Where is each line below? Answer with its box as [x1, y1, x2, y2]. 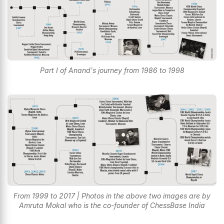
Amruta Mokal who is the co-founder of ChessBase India [19, 201, 205, 210]
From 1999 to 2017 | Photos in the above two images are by [13, 191, 210, 200]
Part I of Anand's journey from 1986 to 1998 [39, 66, 184, 75]
